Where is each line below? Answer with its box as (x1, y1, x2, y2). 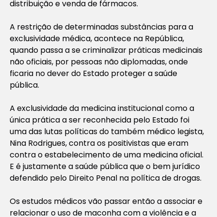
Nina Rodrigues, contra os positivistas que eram (10, 137, 188, 149)
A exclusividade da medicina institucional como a (10, 102, 194, 114)
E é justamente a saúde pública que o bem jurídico (10, 160, 200, 172)
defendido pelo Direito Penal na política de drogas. (10, 172, 201, 184)
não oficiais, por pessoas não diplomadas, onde (10, 56, 188, 67)
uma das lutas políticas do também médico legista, (10, 125, 204, 137)
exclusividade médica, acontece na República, (10, 32, 184, 44)
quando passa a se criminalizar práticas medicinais (10, 44, 202, 56)
